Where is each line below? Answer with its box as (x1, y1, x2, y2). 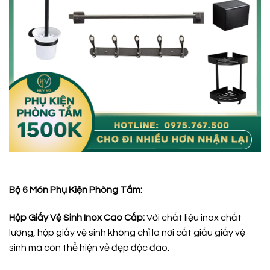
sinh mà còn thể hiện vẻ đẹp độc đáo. (9, 242, 169, 253)
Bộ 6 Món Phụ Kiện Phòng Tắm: (9, 185, 142, 195)
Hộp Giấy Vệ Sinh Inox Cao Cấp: (9, 212, 146, 222)
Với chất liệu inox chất (146, 212, 242, 222)
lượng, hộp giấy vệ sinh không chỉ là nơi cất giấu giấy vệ (9, 227, 245, 237)
